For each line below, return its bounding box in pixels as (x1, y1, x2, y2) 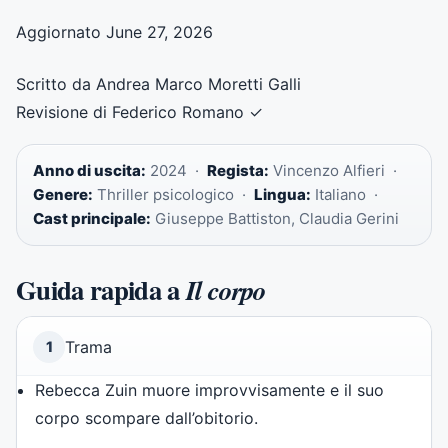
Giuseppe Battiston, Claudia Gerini (151, 208, 399, 228)
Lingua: (254, 184, 311, 204)
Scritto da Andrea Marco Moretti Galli (16, 73, 301, 94)
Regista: (207, 160, 269, 180)
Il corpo (185, 270, 266, 309)
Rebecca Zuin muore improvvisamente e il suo (35, 379, 385, 400)
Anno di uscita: (33, 160, 146, 180)
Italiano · (311, 184, 382, 204)
